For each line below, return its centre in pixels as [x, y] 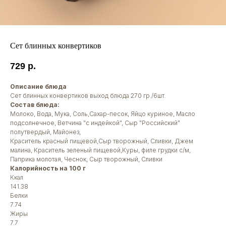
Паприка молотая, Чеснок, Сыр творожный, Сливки [86, 159]
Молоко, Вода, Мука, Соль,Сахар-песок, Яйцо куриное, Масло [103, 114]
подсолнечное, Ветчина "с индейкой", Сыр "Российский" [95, 123]
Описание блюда [38, 87]
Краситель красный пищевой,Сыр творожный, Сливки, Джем [102, 141]
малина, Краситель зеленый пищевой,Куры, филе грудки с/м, [100, 150]
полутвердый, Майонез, [45, 132]
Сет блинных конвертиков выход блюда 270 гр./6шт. [88, 96]
